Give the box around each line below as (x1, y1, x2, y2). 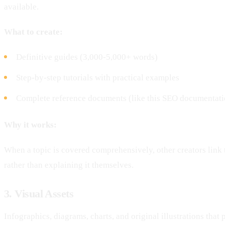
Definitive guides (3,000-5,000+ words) (16, 52, 158, 62)
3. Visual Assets (4, 187, 74, 200)
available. (4, 2, 39, 12)
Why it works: (4, 120, 57, 130)
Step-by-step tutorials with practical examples (16, 72, 179, 82)
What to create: (4, 27, 63, 37)
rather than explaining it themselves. (4, 160, 134, 170)
